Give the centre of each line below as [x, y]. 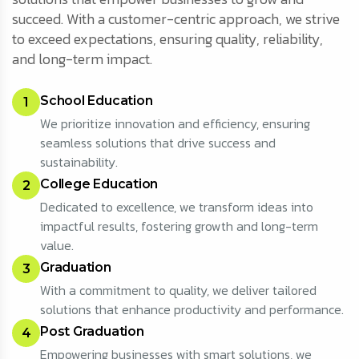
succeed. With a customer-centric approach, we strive [176, 19]
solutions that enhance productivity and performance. [192, 310]
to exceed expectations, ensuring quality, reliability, [167, 39]
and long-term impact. [82, 59]
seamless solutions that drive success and [158, 143]
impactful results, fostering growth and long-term [179, 226]
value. [57, 246]
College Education [99, 184]
